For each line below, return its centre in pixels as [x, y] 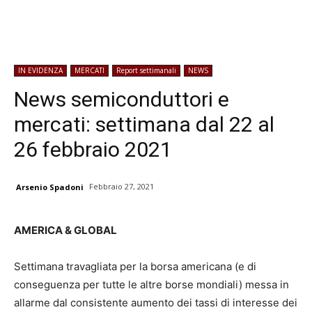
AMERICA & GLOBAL [65, 231]
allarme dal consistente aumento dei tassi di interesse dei [156, 303]
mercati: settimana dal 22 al [144, 124]
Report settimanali [146, 70]
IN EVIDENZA [40, 70]
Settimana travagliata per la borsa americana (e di [135, 267]
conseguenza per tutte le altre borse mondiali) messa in [151, 285]
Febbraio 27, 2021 [122, 187]
